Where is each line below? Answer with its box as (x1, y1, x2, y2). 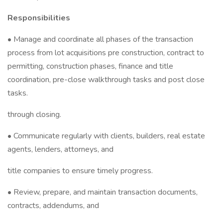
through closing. (7, 109, 61, 120)
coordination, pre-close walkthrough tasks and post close (7, 74, 205, 85)
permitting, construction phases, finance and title (7, 61, 173, 72)
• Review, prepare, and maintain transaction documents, (7, 187, 198, 198)
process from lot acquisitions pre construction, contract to (7, 47, 204, 58)
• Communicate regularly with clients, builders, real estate (7, 130, 205, 141)
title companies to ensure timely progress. (7, 165, 153, 176)
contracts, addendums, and (7, 200, 99, 211)
